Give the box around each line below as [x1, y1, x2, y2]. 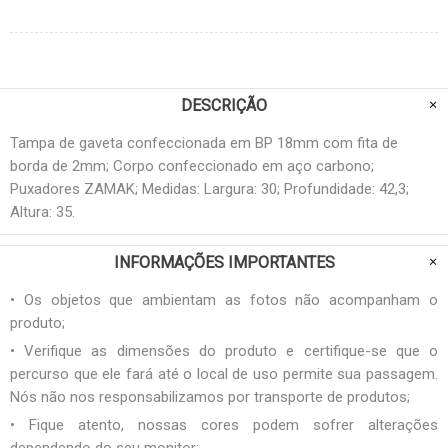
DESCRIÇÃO [181, 95, 267, 115]
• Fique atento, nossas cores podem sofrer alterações [10, 415, 438, 434]
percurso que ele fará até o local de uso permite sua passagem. [10, 364, 438, 383]
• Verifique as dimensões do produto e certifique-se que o [10, 341, 438, 360]
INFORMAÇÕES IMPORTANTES [113, 252, 335, 272]
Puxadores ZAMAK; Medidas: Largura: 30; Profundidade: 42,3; [10, 179, 409, 198]
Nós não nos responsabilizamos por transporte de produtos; [10, 387, 410, 406]
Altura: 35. [10, 202, 75, 221]
